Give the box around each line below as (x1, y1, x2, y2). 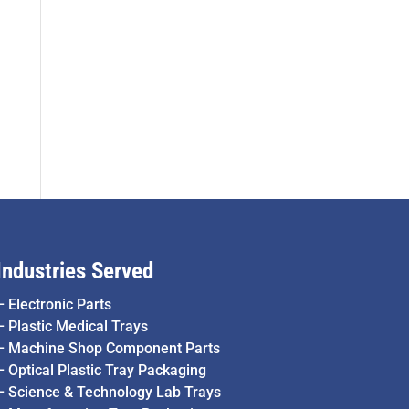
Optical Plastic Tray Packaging (7, 362, 206, 380)
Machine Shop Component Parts (7, 340, 220, 358)
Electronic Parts (7, 296, 111, 314)
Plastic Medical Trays (7, 318, 148, 336)
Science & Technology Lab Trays (7, 383, 221, 402)
